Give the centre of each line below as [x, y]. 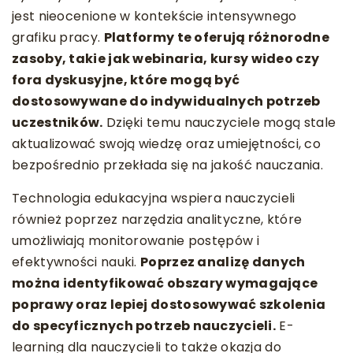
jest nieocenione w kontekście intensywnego [154, 16]
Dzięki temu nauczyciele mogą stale [219, 122]
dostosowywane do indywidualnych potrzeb [166, 101]
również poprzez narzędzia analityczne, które [157, 219]
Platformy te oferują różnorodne [216, 37]
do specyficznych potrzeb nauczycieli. [144, 325]
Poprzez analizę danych [223, 262]
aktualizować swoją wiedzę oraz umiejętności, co [167, 143]
